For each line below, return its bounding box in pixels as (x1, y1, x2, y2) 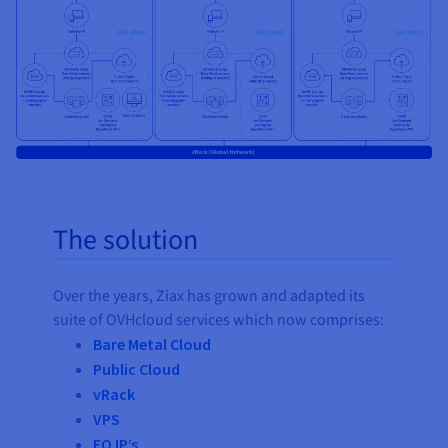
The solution (53, 220, 199, 261)
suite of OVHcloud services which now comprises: (53, 309, 385, 332)
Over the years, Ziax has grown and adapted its (53, 285, 366, 308)
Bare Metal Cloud (93, 334, 212, 355)
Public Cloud (93, 359, 181, 380)
